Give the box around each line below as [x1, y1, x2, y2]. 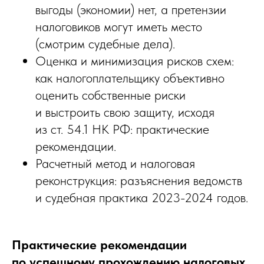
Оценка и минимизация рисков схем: [35, 53, 234, 69]
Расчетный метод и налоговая [35, 156, 195, 171]
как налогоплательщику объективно [35, 70, 225, 86]
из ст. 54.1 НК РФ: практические [35, 121, 209, 137]
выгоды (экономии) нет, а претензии [35, 2, 226, 18]
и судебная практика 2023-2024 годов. [35, 190, 248, 206]
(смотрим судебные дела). [35, 36, 175, 52]
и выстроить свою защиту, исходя [35, 104, 214, 120]
